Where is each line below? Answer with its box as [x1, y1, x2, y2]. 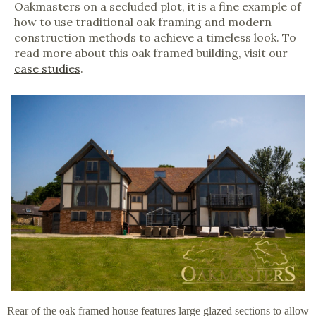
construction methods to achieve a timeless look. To [14, 30, 296, 44]
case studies [14, 61, 80, 75]
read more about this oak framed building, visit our [14, 46, 288, 60]
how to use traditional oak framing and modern [14, 15, 272, 29]
